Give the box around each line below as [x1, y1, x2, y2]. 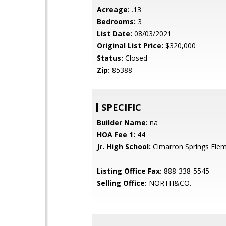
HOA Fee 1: [97, 130, 135, 139]
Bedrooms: [97, 17, 136, 26]
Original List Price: [97, 41, 163, 50]
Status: [97, 53, 123, 63]
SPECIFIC [101, 101, 141, 114]
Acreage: [97, 5, 130, 14]
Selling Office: [97, 178, 147, 188]
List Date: [97, 29, 132, 38]
